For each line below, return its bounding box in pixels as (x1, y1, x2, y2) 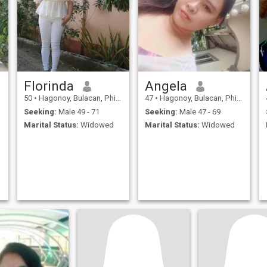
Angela (144, 78, 187, 94)
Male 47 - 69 (177, 107, 221, 116)
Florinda (23, 78, 74, 94)
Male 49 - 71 (56, 107, 100, 116)
